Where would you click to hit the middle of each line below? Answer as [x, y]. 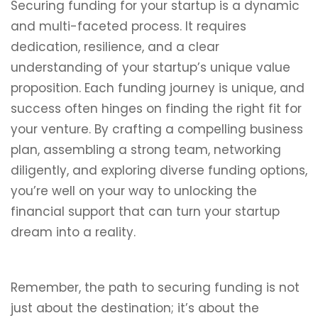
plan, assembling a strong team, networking [146, 150]
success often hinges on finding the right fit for [156, 109]
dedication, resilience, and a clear [115, 47]
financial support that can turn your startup [145, 212]
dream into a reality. [73, 232]
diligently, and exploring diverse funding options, [159, 170]
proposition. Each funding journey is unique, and [158, 88]
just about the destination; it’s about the [135, 308]
